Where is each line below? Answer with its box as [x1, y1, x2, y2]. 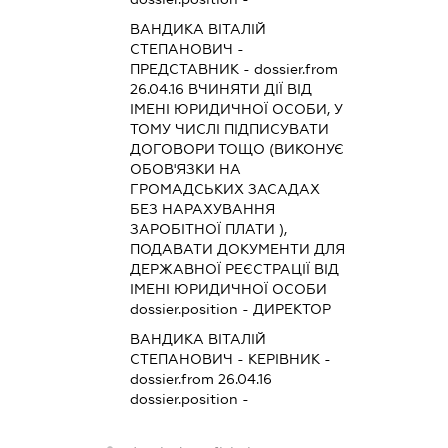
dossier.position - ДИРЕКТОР [129, 300, 331, 317]
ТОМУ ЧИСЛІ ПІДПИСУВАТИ [129, 120, 329, 137]
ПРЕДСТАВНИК [129, 60, 239, 77]
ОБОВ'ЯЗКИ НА [129, 160, 241, 177]
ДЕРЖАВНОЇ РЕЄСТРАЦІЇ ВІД [129, 260, 339, 277]
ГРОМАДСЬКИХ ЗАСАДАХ [129, 180, 320, 197]
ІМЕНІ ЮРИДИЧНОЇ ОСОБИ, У [129, 100, 343, 117]
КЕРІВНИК [247, 350, 320, 367]
